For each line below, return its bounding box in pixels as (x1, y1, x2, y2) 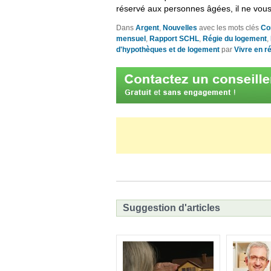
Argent (135, 24, 159, 33)
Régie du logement (203, 34, 267, 44)
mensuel (116, 34, 146, 44)
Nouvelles (163, 24, 197, 33)
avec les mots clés (197, 24, 261, 33)
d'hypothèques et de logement (116, 45, 220, 54)
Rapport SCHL (149, 34, 199, 44)
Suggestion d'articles (123, 203, 220, 214)
